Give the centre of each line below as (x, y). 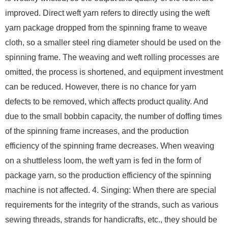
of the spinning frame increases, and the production (97, 131)
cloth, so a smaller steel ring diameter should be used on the (113, 43)
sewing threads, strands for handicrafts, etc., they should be (111, 220)
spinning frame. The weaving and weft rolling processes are (112, 58)
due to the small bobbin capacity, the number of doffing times (113, 117)
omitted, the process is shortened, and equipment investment (114, 72)
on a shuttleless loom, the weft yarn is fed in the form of (103, 161)
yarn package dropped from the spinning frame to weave (106, 28)
